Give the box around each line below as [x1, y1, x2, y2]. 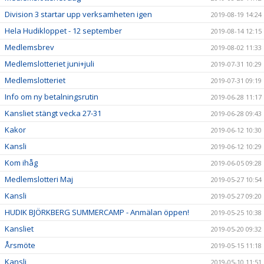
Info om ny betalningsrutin [5, 91, 98, 102]
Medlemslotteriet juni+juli [5, 58, 94, 69]
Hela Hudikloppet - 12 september [5, 25, 122, 36]
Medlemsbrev [5, 42, 54, 52]
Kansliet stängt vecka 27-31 [5, 108, 101, 118]
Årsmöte [5, 240, 35, 250]
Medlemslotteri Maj [5, 174, 73, 184]
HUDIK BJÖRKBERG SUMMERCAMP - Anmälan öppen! [5, 207, 189, 217]
